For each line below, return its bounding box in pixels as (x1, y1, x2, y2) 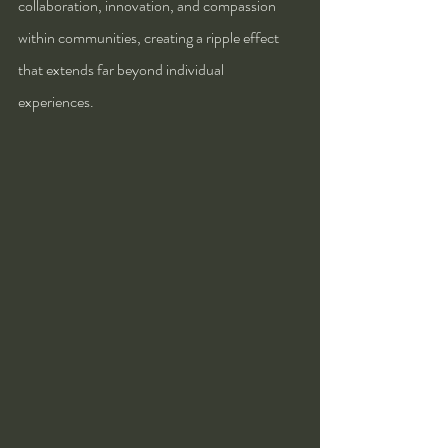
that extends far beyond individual (18, 57, 227, 81)
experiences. (18, 89, 94, 113)
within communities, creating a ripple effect (18, 25, 282, 49)
